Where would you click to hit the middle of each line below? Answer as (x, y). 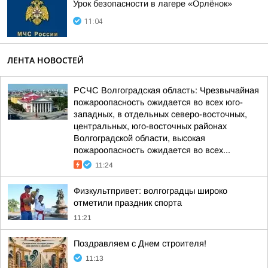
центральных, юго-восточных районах (150, 126)
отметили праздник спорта (128, 203)
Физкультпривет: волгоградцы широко (150, 191)
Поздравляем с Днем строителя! (140, 243)
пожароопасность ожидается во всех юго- (158, 102)
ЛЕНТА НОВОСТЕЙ (45, 60)
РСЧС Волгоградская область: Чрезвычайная (166, 90)
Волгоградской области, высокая (139, 138)
